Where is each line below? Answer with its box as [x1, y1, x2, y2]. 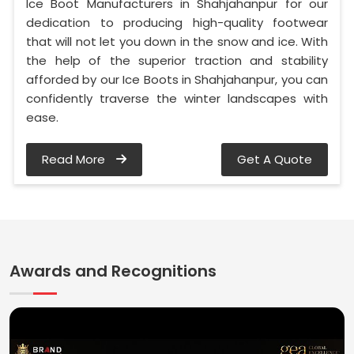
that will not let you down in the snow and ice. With [26, 32, 328, 50]
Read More [42, 150, 108, 168]
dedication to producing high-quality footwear [26, 13, 328, 31]
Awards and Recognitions [9, 259, 217, 282]
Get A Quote [237, 150, 312, 168]
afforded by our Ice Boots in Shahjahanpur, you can [26, 70, 328, 88]
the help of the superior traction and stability [26, 51, 328, 69]
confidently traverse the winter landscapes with [26, 89, 328, 107]
